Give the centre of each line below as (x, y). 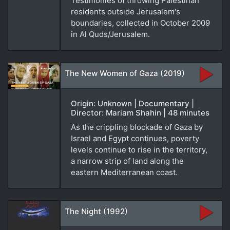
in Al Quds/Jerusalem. (110, 34)
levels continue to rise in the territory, (139, 149)
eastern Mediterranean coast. (124, 172)
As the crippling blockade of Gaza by (137, 127)
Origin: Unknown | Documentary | (132, 103)
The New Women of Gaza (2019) (125, 73)
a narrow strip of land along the (127, 161)
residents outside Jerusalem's (126, 11)
